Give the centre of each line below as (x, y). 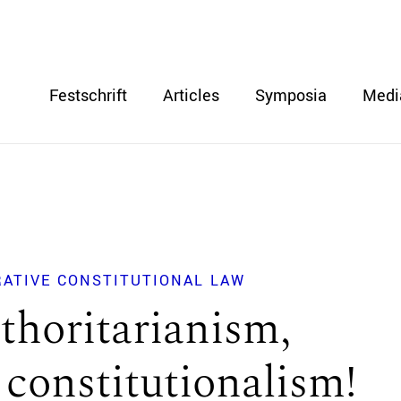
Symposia (291, 96)
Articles (191, 96)
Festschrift (88, 96)
